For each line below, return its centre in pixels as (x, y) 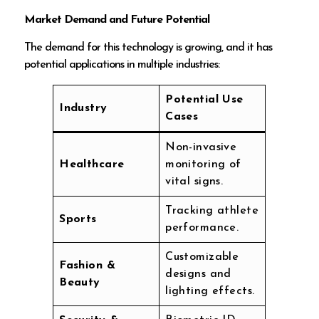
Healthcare (92, 164)
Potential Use (204, 99)
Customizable (202, 257)
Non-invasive (201, 147)
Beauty (80, 282)
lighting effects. (210, 291)
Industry (83, 108)
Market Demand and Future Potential (117, 20)
